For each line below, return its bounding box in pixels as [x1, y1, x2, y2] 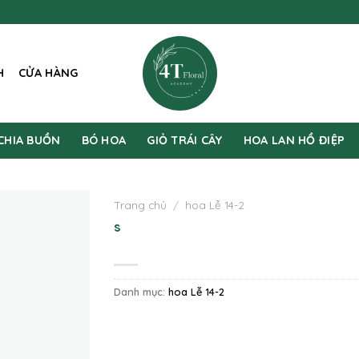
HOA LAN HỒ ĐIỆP [243, 133, 345, 147]
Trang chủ [113, 198, 167, 212]
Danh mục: [113, 284, 168, 298]
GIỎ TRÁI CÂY [147, 133, 223, 147]
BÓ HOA [81, 133, 127, 147]
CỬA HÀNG [18, 66, 79, 80]
